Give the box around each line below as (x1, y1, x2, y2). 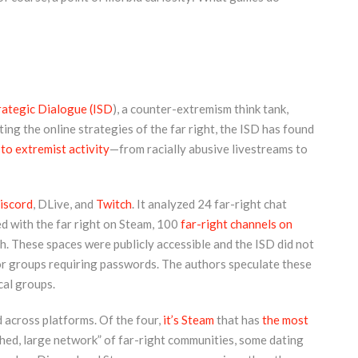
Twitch (95, 197, 132, 212)
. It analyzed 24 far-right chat (131, 197, 287, 212)
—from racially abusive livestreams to (109, 141, 308, 156)
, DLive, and (32, 197, 96, 212)
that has (213, 312, 262, 327)
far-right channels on (180, 217, 292, 232)
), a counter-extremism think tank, (112, 101, 288, 116)
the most (261, 312, 308, 327)
